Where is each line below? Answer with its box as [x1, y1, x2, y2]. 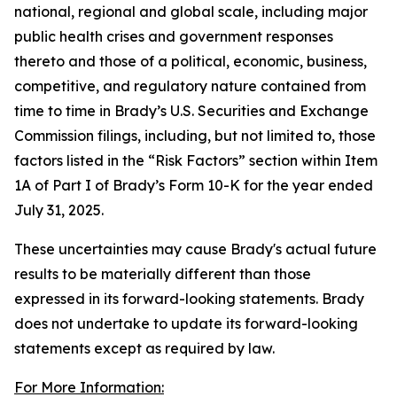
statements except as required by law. [14, 339, 275, 357]
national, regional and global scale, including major [14, 3, 368, 20]
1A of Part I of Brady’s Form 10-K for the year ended [14, 176, 373, 194]
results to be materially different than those [14, 265, 311, 283]
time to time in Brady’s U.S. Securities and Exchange [14, 102, 369, 120]
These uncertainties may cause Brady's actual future [14, 240, 377, 258]
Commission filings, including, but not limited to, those [14, 127, 376, 144]
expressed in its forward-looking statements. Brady [14, 290, 364, 307]
